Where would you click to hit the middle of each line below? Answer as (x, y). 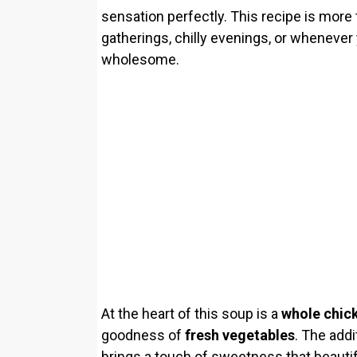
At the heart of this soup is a (191, 313)
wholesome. (140, 59)
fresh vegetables (240, 335)
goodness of (143, 335)
